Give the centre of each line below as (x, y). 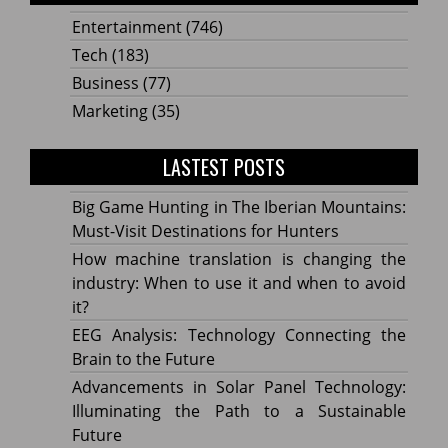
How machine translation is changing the (239, 258)
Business (105, 82)
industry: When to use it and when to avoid (239, 282)
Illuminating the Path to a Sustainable (239, 410)
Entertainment (127, 26)
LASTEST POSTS (224, 166)
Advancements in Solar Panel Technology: (239, 386)
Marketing (110, 110)
